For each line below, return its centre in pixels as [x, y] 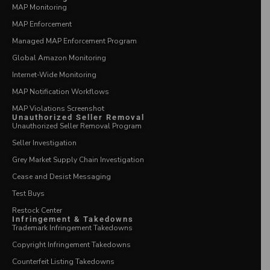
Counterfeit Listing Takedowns [63, 261]
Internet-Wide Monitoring [54, 74]
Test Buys [28, 193]
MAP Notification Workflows [61, 91]
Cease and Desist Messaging [61, 176]
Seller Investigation [44, 143]
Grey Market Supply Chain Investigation [78, 159]
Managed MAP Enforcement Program [74, 41]
